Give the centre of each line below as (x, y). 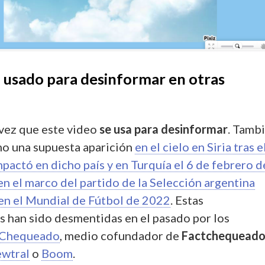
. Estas (187, 200)
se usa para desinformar (164, 129)
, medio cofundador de (121, 236)
